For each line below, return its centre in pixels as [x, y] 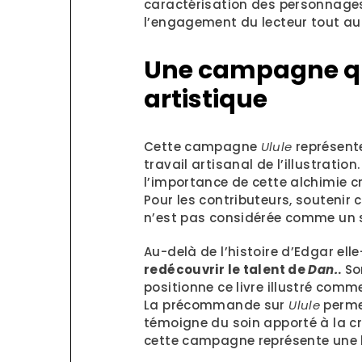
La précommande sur [217, 305]
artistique [206, 99]
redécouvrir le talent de [226, 269]
